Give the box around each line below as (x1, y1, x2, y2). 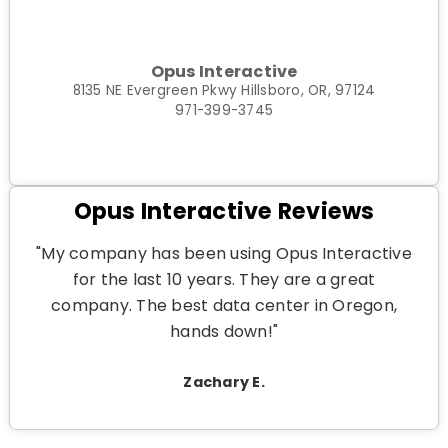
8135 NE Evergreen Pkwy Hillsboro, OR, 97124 (72, 80, 376, 100)
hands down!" (170, 320, 278, 344)
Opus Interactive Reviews (73, 195, 375, 228)
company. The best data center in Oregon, (51, 294, 397, 318)
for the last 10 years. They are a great (72, 268, 376, 292)
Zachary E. (183, 372, 265, 393)
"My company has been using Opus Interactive (36, 242, 412, 266)
